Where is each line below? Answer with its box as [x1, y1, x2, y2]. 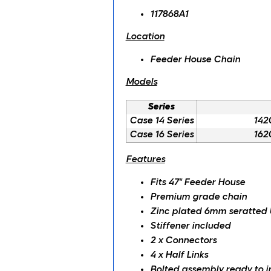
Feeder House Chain [149, 55, 240, 65]
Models [125, 77, 157, 87]
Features [125, 155, 165, 165]
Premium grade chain [149, 192, 247, 202]
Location [125, 32, 165, 42]
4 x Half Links [149, 250, 208, 260]
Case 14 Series [129, 116, 194, 126]
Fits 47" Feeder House [149, 178, 247, 188]
